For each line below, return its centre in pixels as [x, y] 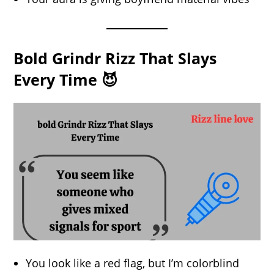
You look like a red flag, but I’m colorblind [133, 263]
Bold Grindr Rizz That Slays [115, 58]
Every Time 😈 [66, 79]
